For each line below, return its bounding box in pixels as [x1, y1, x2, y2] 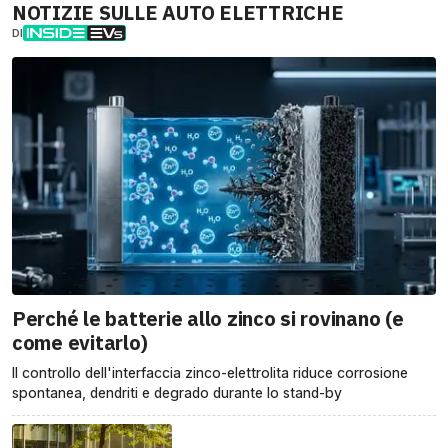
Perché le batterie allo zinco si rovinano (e [12, 305, 404, 333]
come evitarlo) [12, 329, 148, 357]
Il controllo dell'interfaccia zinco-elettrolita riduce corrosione [12, 364, 408, 382]
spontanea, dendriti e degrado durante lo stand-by [12, 384, 342, 402]
